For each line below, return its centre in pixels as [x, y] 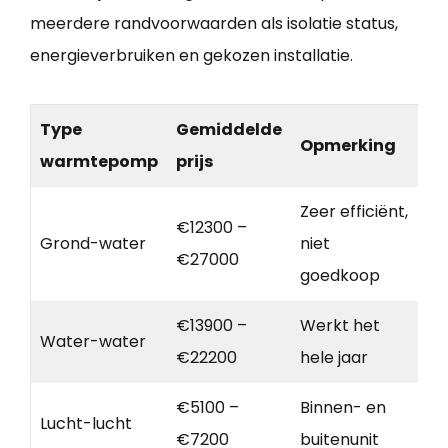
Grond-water [93, 243]
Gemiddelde [229, 129]
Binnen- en [343, 407]
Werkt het [340, 325]
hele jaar [334, 357]
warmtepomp [99, 161]
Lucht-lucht [86, 423]
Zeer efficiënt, [354, 211]
